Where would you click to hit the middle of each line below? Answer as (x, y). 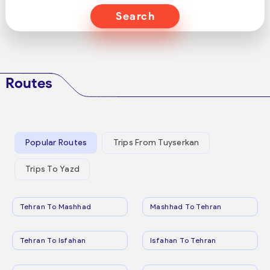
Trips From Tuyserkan (156, 143)
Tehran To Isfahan (53, 240)
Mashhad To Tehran (186, 206)
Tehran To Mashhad (55, 206)
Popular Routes (56, 143)
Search (135, 16)
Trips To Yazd (52, 169)
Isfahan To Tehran (183, 240)
